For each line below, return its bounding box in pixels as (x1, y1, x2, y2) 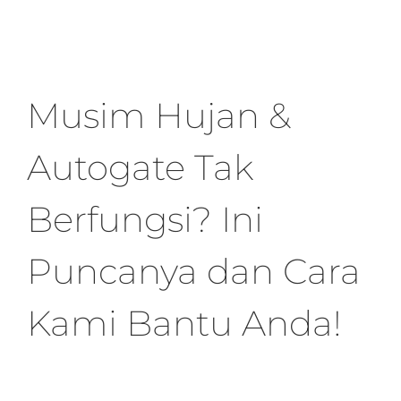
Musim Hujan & (27, 94, 291, 138)
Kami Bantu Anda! (27, 302, 342, 346)
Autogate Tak (27, 146, 253, 190)
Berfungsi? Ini (27, 198, 263, 242)
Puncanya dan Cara (27, 250, 361, 294)
